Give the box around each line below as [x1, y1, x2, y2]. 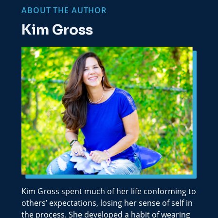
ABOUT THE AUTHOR [21, 5, 107, 16]
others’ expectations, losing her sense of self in [21, 197, 193, 208]
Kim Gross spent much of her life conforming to [21, 185, 196, 196]
